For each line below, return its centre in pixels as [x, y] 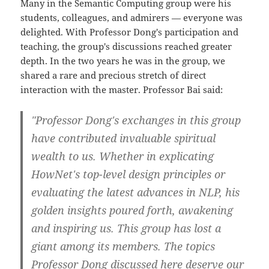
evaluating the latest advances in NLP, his [136, 192]
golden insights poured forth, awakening [132, 210]
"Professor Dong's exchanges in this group [136, 120]
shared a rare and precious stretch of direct [113, 75]
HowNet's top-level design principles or [128, 174]
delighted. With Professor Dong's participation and [130, 32]
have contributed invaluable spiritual [124, 138]
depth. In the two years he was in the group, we [123, 61]
